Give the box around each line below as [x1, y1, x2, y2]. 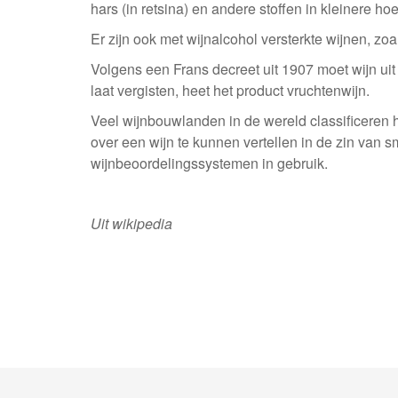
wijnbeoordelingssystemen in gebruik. [91, 153, 328, 173]
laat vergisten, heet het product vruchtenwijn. [91, 80, 370, 100]
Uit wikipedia [91, 213, 172, 234]
